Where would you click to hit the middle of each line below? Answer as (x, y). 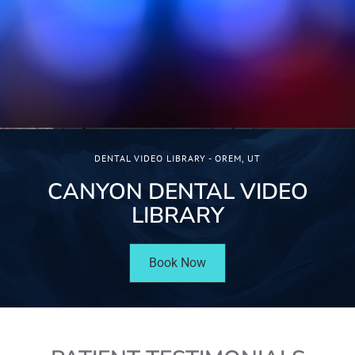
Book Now (177, 262)
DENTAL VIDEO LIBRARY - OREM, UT (177, 158)
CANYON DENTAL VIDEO (177, 191)
